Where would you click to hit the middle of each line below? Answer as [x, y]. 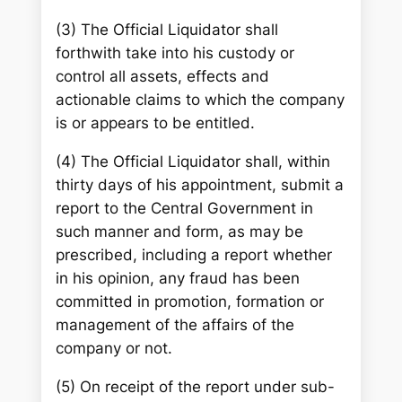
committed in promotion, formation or [190, 301]
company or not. [114, 348]
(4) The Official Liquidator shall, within [193, 161]
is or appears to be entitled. [156, 123]
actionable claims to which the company [201, 100]
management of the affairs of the [175, 324]
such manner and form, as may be [180, 231]
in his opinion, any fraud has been [178, 278]
